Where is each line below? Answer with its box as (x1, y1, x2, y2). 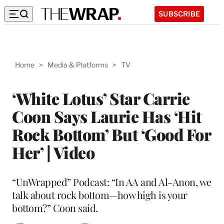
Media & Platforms (47, 60, 108, 69)
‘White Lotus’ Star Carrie (12, 87, 190, 109)
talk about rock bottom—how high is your (12, 187, 187, 201)
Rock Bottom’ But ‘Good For (12, 123, 210, 145)
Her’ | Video (12, 141, 94, 163)
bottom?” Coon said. (12, 200, 98, 214)
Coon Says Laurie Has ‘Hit (12, 105, 201, 127)
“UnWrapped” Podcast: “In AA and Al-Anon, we (12, 174, 211, 188)
